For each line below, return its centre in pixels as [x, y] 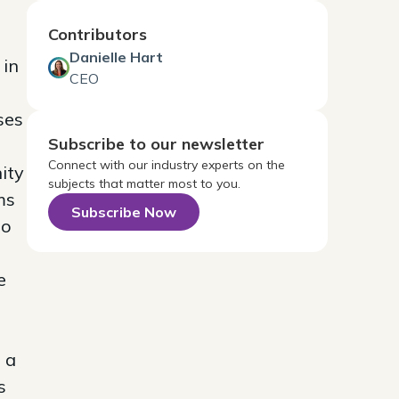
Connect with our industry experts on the [166, 164]
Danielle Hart [116, 57]
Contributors [97, 34]
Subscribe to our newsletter [156, 143]
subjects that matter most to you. [144, 183]
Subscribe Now [123, 212]
